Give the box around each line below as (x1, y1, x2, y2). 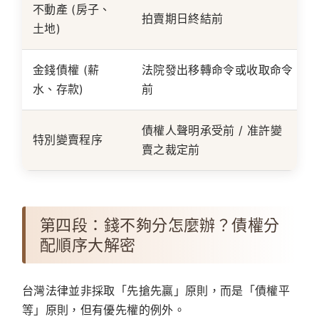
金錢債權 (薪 (33, 63, 100, 78)
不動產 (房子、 (33, 2, 111, 17)
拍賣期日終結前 (142, 11, 224, 26)
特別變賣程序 (33, 132, 103, 147)
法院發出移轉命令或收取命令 (142, 63, 293, 78)
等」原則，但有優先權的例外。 (22, 303, 185, 318)
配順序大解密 (40, 236, 136, 255)
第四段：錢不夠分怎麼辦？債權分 (40, 216, 280, 235)
